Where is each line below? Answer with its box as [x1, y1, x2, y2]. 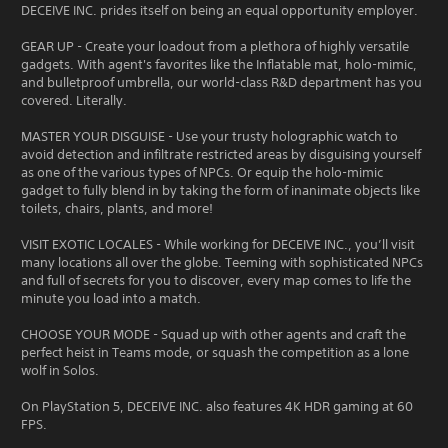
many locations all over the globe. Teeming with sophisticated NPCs [21, 254, 423, 271]
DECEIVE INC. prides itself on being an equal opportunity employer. [21, 2, 418, 19]
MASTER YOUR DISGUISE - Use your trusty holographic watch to [21, 128, 398, 145]
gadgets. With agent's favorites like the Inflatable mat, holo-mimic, [21, 56, 417, 73]
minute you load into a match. [21, 290, 201, 307]
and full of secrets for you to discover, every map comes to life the [21, 272, 411, 289]
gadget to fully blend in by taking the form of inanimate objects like [21, 182, 420, 199]
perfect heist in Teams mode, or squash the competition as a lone [21, 344, 409, 361]
